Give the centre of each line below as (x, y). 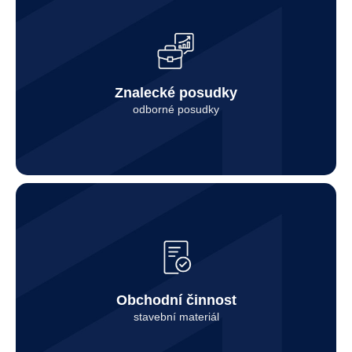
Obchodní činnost (176, 300)
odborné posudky (176, 109)
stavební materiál (176, 316)
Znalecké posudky (176, 92)
